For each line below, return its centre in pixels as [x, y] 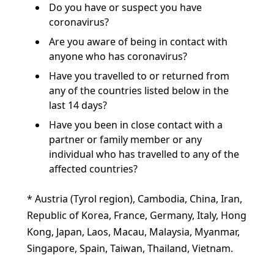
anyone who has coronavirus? [118, 56]
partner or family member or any [125, 139]
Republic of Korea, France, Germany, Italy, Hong [137, 215]
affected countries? [93, 169]
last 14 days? [78, 105]
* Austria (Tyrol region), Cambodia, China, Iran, [135, 199]
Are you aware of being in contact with [138, 42]
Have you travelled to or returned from [139, 76]
